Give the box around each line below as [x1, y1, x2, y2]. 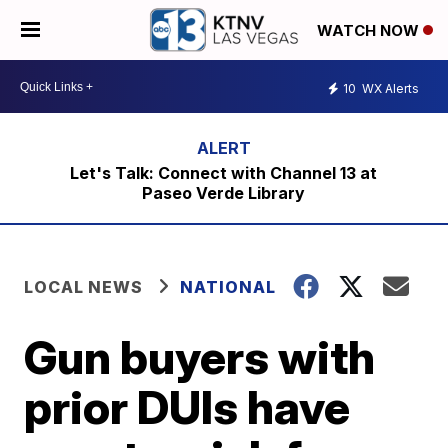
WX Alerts [359, 80, 419, 96]
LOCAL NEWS [24, 277, 144, 297]
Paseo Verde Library [142, 183, 306, 203]
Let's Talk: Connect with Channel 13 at [70, 163, 378, 183]
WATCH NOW [317, 21, 423, 41]
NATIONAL [180, 277, 277, 297]
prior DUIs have [24, 379, 351, 435]
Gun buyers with [24, 329, 376, 385]
